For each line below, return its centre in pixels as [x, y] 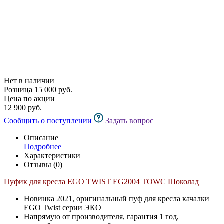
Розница [18, 90]
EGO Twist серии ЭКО [63, 208]
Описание [41, 138]
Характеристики [52, 156]
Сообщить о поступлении [48, 121]
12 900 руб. [23, 108]
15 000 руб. [53, 90]
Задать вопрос [129, 121]
